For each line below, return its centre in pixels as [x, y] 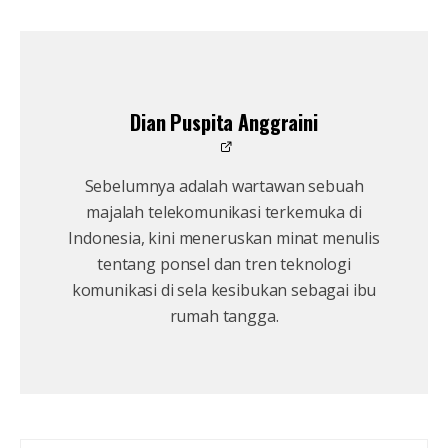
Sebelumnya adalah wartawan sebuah [224, 186]
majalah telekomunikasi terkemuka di [224, 212]
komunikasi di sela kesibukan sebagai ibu [224, 290]
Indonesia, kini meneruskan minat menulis [224, 238]
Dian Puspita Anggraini [224, 122]
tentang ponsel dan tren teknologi [224, 264]
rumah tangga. [224, 316]
